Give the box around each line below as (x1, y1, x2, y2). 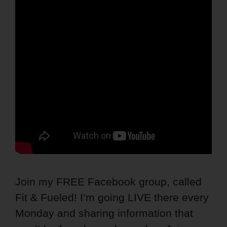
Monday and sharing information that (15, 207, 193, 219)
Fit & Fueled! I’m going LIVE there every (15, 192, 209, 204)
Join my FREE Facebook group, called (15, 176, 202, 188)
